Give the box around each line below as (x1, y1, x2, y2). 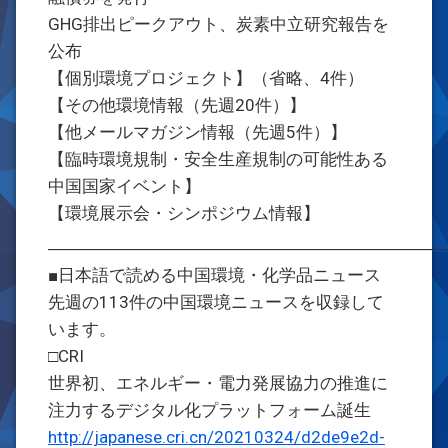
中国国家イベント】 (48, 176, 201, 196)
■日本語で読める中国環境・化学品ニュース (48, 265, 381, 285)
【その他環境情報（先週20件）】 (48, 95, 306, 115)
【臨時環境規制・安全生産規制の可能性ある (48, 149, 388, 169)
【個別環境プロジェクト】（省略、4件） (48, 68, 364, 88)
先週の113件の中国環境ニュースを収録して (48, 292, 384, 312)
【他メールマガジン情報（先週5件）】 (48, 122, 347, 142)
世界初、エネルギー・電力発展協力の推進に (48, 373, 388, 393)
